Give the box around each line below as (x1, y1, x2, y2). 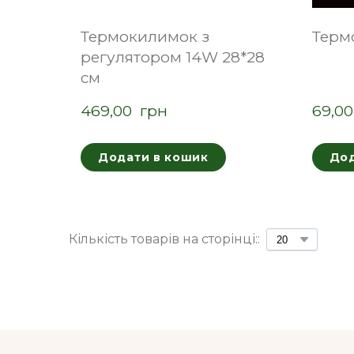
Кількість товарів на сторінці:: (69, 232, 260, 247)
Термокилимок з (81, 28, 209, 47)
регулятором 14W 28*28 (81, 48, 265, 67)
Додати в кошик (98, 150, 209, 165)
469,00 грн (81, 102, 168, 121)
